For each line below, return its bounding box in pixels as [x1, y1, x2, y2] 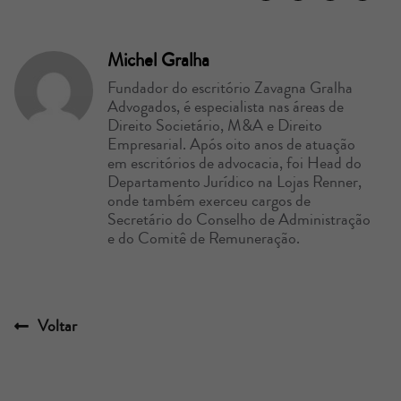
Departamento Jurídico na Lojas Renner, [107, 169, 362, 193]
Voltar [38, 313, 77, 337]
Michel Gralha [107, 46, 209, 73]
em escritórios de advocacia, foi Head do [107, 150, 362, 175]
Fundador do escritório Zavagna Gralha [107, 75, 353, 99]
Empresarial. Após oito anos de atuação [107, 132, 355, 156]
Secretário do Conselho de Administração [107, 207, 371, 231]
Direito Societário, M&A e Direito [107, 113, 322, 137]
